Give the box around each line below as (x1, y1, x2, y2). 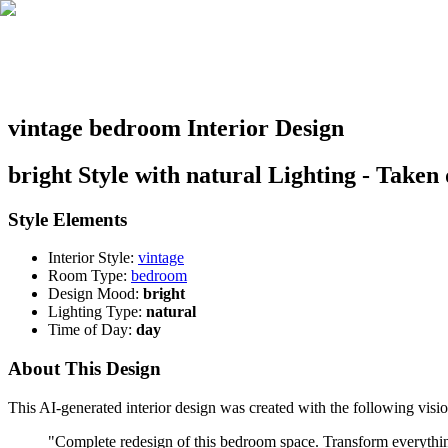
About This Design (8, 358, 161, 380)
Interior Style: (48, 249, 134, 267)
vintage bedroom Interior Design (8, 114, 344, 141)
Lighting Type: (48, 303, 142, 321)
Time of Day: (48, 321, 132, 339)
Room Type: (48, 267, 127, 285)
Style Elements (8, 208, 127, 230)
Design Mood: (48, 285, 139, 303)
